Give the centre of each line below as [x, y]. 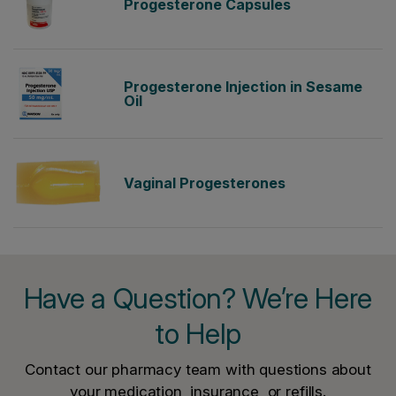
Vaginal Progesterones [205, 183]
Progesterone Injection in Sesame [243, 87]
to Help [198, 334]
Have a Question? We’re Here [198, 298]
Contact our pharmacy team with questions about [198, 369]
